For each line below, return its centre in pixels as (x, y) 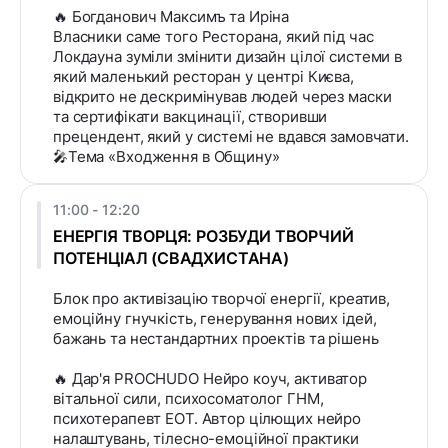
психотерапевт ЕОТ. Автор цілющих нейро (207, 419)
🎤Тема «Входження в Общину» (166, 157)
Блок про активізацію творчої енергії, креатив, (222, 299)
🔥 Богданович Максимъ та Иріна (171, 17)
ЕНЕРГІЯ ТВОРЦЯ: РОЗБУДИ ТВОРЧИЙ (203, 236)
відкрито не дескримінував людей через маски (222, 97)
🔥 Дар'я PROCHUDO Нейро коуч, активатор (210, 379)
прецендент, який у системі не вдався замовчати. (231, 137)
